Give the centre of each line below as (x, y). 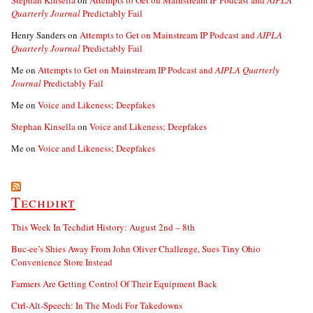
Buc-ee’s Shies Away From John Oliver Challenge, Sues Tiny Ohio (136, 249)
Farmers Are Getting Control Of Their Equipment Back (114, 284)
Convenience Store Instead (62, 262)
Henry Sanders (38, 35)
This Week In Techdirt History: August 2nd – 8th (103, 227)
